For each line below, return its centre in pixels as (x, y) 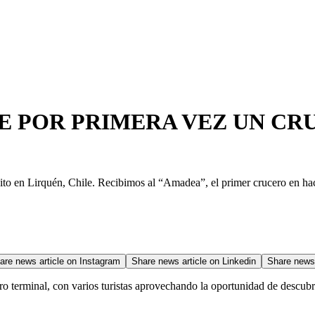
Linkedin (239, 261)
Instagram (100, 261)
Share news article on (177, 261)
